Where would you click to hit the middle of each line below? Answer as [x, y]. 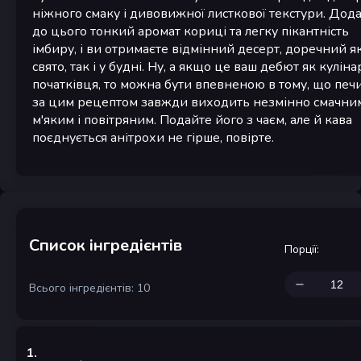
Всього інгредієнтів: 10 [89, 288]
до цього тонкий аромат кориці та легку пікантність [191, 31]
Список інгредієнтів [106, 245]
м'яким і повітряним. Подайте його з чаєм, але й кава [192, 120]
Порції [301, 250]
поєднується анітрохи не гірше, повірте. [153, 138]
